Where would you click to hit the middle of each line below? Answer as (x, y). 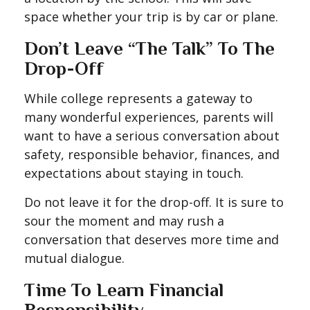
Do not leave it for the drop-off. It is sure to (154, 202)
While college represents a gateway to (138, 98)
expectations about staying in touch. (134, 173)
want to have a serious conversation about (152, 136)
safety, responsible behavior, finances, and (152, 154)
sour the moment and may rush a (124, 221)
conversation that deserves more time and (152, 239)
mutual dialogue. (74, 258)
